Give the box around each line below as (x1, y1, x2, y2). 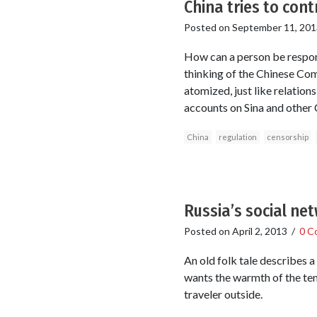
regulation (218, 132, 257, 142)
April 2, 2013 (231, 224, 287, 237)
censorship (266, 132, 309, 142)
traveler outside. (183, 287, 263, 301)
